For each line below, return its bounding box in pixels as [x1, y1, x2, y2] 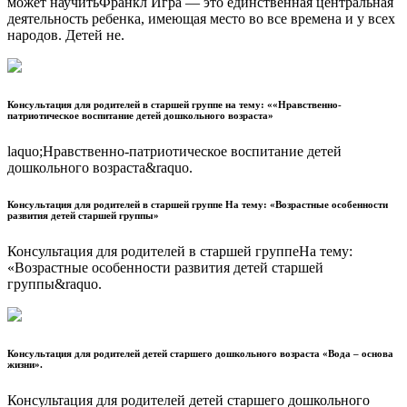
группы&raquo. [7, 275, 102, 292]
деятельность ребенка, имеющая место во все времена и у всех [7, 10, 395, 26]
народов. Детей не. [7, 26, 124, 43]
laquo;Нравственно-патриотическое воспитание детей [7, 143, 342, 159]
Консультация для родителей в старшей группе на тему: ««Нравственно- [7, 98, 342, 110]
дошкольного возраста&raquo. [7, 159, 193, 175]
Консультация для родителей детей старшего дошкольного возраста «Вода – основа [7, 347, 393, 359]
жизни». [7, 358, 43, 370]
